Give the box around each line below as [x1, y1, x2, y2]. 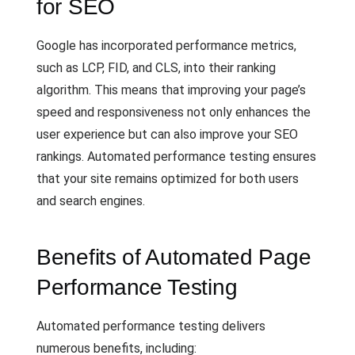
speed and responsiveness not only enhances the [36, 104, 311, 120]
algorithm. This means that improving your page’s [36, 82, 306, 97]
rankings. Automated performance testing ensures [36, 148, 316, 164]
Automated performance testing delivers [36, 318, 265, 334]
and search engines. [36, 193, 145, 208]
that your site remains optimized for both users [36, 170, 299, 186]
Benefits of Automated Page [36, 244, 311, 269]
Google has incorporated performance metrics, [36, 37, 296, 53]
